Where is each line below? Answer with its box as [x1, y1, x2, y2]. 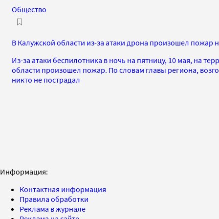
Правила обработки [20, 194, 88, 204]
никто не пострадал [12, 74, 80, 85]
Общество [12, 4, 46, 14]
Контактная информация [20, 184, 106, 194]
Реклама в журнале [20, 203, 86, 214]
